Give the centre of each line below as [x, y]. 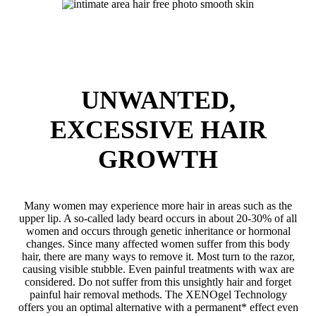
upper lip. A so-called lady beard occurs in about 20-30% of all [158, 218]
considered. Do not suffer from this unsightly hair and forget [158, 281]
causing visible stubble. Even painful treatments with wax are [158, 269]
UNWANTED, [158, 100]
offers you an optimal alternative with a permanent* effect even [158, 307]
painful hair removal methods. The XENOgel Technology [158, 294]
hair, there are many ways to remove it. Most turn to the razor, [158, 256]
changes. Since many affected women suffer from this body [158, 243]
